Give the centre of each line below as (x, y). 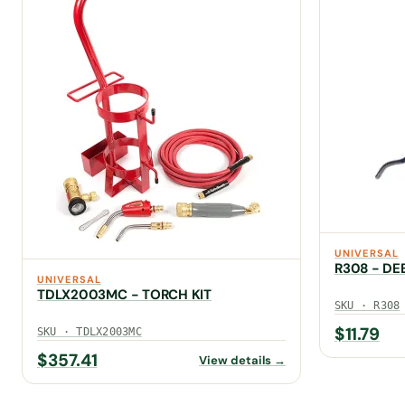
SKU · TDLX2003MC (89, 331)
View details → (242, 360)
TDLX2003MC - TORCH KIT (125, 294)
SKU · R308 (367, 305)
